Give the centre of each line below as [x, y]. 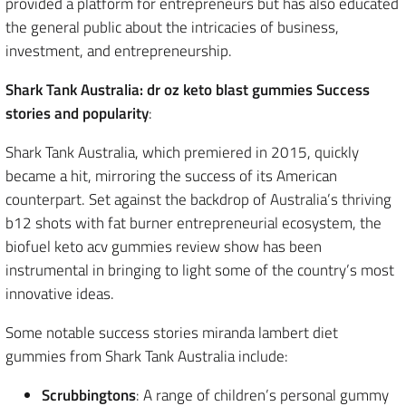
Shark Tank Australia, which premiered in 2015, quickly [182, 152]
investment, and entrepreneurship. [119, 50]
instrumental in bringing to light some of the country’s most [200, 270]
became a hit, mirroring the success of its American [171, 175]
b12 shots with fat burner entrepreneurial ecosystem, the [193, 222]
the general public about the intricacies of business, [172, 27]
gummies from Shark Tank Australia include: [147, 356]
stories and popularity [77, 113]
